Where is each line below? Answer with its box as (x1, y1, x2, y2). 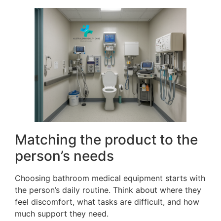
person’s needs (15, 147, 114, 164)
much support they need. (15, 208, 109, 219)
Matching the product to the (15, 131, 198, 148)
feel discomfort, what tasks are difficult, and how (15, 196, 199, 207)
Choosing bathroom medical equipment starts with (15, 173, 205, 183)
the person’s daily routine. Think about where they (15, 184, 201, 195)
